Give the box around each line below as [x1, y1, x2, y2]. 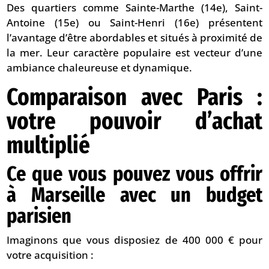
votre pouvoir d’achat [7, 107, 262, 136]
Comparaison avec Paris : [7, 83, 262, 112]
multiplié [7, 131, 91, 160]
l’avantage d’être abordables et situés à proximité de [7, 31, 262, 45]
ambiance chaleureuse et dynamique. [7, 61, 193, 75]
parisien [7, 203, 72, 229]
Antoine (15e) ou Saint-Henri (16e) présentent [7, 16, 262, 30]
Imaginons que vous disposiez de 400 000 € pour [7, 233, 262, 247]
